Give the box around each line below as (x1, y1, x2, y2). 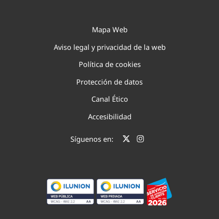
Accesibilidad (88, 111, 131, 121)
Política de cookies (78, 59, 141, 69)
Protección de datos (76, 76, 143, 87)
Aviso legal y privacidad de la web (53, 42, 166, 52)
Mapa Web (91, 24, 128, 34)
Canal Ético (91, 94, 128, 104)
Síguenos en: (70, 133, 113, 144)
